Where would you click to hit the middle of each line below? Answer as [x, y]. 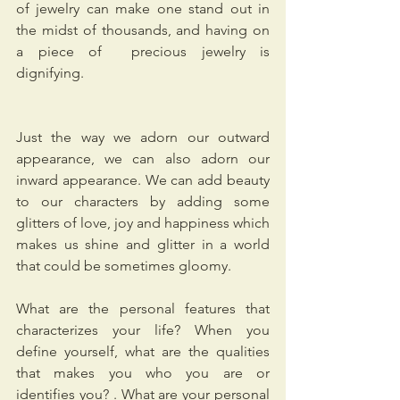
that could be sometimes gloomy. [124, 266]
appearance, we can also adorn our [143, 159]
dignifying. [52, 73]
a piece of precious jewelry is [143, 52]
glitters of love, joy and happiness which [143, 223]
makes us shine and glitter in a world [143, 245]
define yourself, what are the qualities [143, 352]
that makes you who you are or [143, 373]
